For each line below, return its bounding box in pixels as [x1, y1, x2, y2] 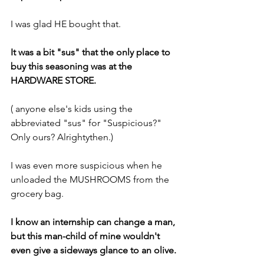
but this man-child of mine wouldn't [11, 230, 162, 242]
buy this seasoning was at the [11, 61, 134, 72]
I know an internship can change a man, [11, 216, 177, 227]
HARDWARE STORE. [11, 75, 96, 86]
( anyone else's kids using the [11, 103, 135, 114]
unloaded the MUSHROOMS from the [11, 174, 171, 185]
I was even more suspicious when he [11, 160, 164, 171]
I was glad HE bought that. [11, 18, 121, 29]
